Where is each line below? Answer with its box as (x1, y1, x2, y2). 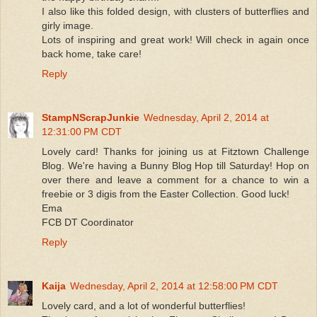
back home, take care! (42, 47, 142, 59)
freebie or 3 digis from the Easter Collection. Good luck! (42, 188, 289, 200)
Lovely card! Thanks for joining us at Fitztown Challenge (42, 145, 309, 157)
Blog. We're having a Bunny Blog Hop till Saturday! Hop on (42, 159, 309, 171)
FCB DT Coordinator (42, 216, 134, 228)
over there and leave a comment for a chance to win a (42, 173, 309, 185)
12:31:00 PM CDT (42, 125, 122, 137)
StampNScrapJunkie (42, 111, 139, 123)
